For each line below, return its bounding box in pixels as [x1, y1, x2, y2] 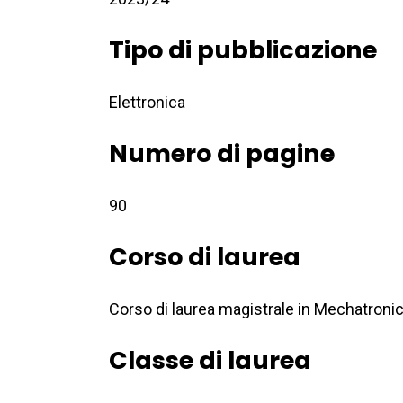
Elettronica [109, 93, 186, 112]
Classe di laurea [109, 344, 312, 378]
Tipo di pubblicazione [109, 33, 378, 67]
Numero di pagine [109, 137, 336, 171]
